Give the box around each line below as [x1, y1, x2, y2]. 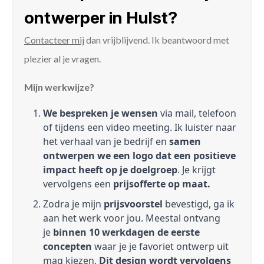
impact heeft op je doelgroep [43, 163, 177, 177]
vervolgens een [43, 177, 113, 191]
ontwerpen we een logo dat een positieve [43, 149, 236, 163]
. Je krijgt [177, 163, 216, 177]
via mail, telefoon [158, 107, 236, 120]
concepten [43, 240, 92, 253]
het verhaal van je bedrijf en [43, 135, 169, 148]
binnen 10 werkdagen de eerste [51, 226, 200, 239]
